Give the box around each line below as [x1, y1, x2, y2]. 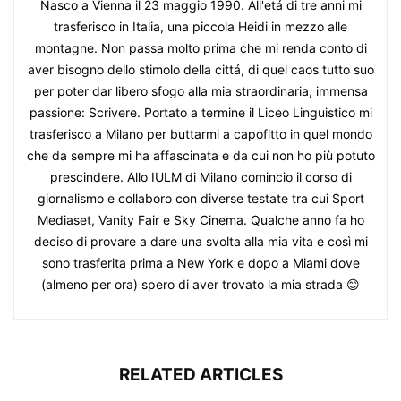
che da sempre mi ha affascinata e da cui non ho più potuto [26, 147, 375, 163]
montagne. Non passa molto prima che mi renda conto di [34, 39, 367, 55]
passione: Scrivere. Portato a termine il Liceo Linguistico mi [29, 104, 372, 120]
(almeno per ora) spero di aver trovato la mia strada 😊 [41, 276, 360, 292]
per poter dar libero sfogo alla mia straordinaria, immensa [33, 82, 368, 98]
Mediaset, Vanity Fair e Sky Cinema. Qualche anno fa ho [37, 211, 364, 227]
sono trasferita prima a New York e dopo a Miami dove [41, 254, 360, 270]
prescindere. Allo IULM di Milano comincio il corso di [49, 168, 352, 184]
